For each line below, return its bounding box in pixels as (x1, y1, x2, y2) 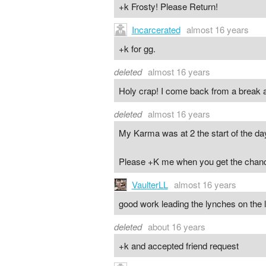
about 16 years (148, 220, 205, 233)
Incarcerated (131, 23, 180, 36)
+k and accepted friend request (118, 239, 239, 252)
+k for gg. (118, 42, 156, 55)
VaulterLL (131, 178, 168, 191)
